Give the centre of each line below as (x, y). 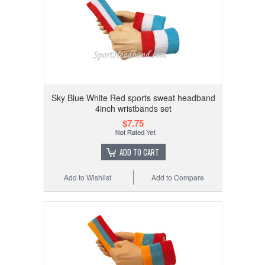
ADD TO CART (139, 152)
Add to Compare (178, 177)
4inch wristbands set (133, 108)
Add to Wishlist (88, 177)
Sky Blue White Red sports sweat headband (133, 97)
